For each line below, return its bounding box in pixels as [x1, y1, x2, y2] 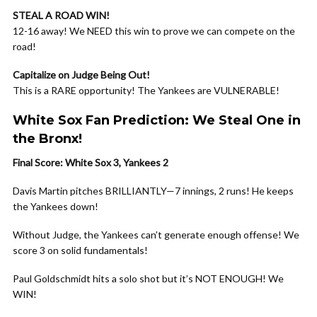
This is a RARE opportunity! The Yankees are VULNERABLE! [13, 84, 279, 96]
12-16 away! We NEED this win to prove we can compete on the [13, 25, 295, 37]
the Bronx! [13, 131, 82, 146]
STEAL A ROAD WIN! [13, 9, 110, 21]
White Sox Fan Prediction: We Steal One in [13, 113, 301, 128]
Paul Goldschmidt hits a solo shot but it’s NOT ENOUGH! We [13, 272, 284, 284]
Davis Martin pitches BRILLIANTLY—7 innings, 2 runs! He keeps [13, 185, 294, 197]
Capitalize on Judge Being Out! [13, 69, 150, 81]
